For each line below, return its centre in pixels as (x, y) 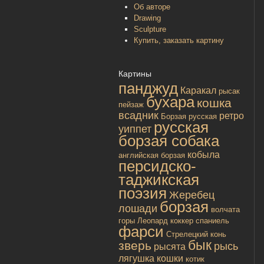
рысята (170, 247)
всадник (138, 116)
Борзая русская (189, 117)
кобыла (204, 155)
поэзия (143, 194)
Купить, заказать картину (179, 40)
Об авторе (152, 6)
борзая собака (169, 141)
